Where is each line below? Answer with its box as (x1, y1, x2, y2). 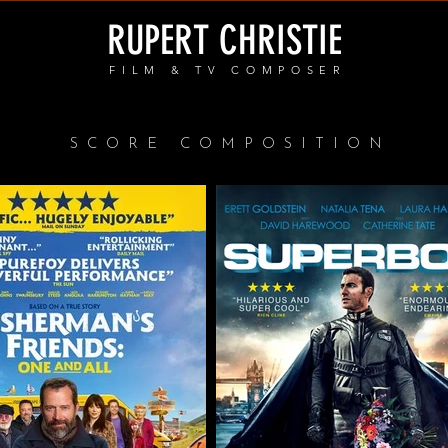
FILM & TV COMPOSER (109, 63, 347, 77)
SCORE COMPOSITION (69, 137, 391, 152)
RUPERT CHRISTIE (106, 17, 342, 64)
